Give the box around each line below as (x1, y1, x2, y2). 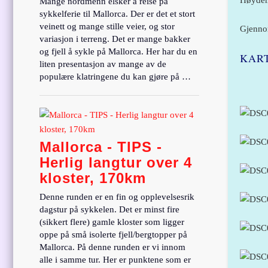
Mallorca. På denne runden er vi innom (39, 242, 186, 252)
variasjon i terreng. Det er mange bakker (39, 33, 191, 44)
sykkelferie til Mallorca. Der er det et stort (39, 8, 196, 19)
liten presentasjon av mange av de (39, 59, 167, 69)
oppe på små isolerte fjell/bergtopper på (39, 229, 188, 239)
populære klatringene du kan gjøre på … (39, 71, 191, 81)
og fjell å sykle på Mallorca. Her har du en (39, 46, 198, 56)
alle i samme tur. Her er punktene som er (39, 254, 191, 264)
